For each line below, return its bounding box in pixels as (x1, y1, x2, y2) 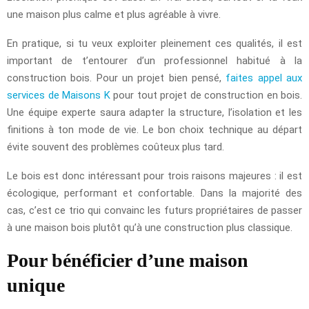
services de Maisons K (7, 89, 110, 102)
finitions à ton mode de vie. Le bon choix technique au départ (7, 123, 302, 137)
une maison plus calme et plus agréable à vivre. (7, 8, 221, 21)
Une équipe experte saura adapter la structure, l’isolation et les (7, 106, 302, 119)
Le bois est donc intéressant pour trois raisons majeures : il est (7, 170, 302, 183)
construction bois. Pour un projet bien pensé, (7, 72, 226, 85)
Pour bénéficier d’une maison (7, 250, 248, 272)
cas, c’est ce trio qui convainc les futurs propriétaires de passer (7, 204, 302, 217)
